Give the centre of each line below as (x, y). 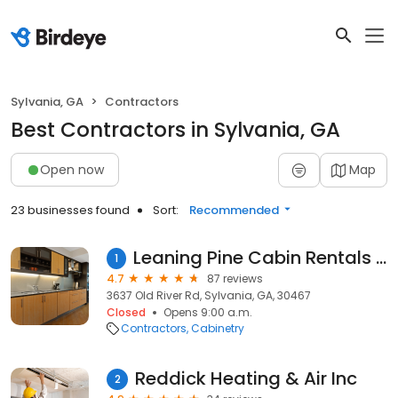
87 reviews (235, 279)
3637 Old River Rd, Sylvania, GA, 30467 (209, 295)
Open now (72, 169)
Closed (126, 312)
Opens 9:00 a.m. (208, 312)
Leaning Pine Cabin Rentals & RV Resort (381, 258)
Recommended (234, 210)
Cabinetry (218, 328)
